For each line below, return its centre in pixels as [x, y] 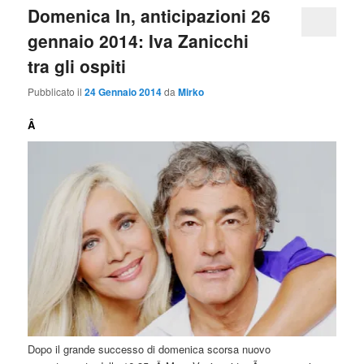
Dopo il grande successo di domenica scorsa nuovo [149, 349]
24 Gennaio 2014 [123, 91]
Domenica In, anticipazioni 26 [149, 16]
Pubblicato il [56, 91]
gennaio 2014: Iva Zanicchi [139, 41]
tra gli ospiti [77, 66]
